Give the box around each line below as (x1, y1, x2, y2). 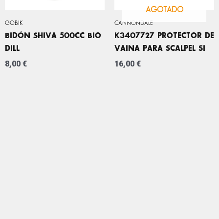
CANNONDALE (114, 20, 153, 26)
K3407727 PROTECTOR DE (114, 32, 214, 40)
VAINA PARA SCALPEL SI (114, 44, 205, 52)
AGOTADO (145, 6, 183, 14)
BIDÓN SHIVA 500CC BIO (5, 32, 101, 40)
